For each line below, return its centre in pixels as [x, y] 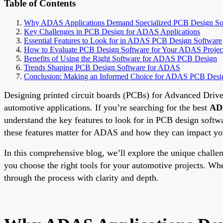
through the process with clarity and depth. [81, 177]
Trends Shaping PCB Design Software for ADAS [102, 67]
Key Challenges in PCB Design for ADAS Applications [112, 31]
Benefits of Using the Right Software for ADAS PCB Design [120, 58]
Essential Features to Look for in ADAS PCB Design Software [123, 40]
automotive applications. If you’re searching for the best [107, 107]
